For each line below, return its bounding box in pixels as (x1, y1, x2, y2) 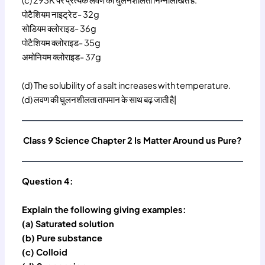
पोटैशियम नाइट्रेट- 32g (22, 9, 100, 20)
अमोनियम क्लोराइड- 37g (22, 51, 102, 63)
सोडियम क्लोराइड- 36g (22, 23, 97, 34)
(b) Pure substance (22, 232, 103, 243)
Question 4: (22, 176, 74, 187)
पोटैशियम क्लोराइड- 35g (22, 37, 101, 49)
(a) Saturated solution (22, 218, 115, 229)
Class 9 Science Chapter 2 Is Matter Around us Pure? (23, 134, 242, 146)
